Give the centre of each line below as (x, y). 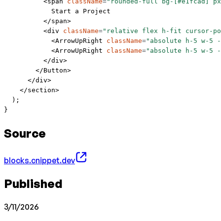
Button (55, 71)
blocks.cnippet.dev (39, 161)
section (41, 90)
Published (33, 184)
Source (25, 133)
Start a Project (57, 11)
